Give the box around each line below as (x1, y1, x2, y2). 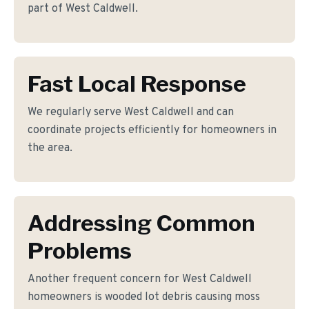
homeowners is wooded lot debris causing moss (28, 290, 260, 304)
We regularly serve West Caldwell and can (28, 106, 234, 119)
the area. (28, 141, 72, 155)
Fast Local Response (28, 70, 246, 97)
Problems (28, 237, 132, 264)
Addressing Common (28, 210, 255, 237)
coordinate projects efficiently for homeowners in (28, 123, 277, 137)
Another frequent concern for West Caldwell (28, 272, 252, 286)
